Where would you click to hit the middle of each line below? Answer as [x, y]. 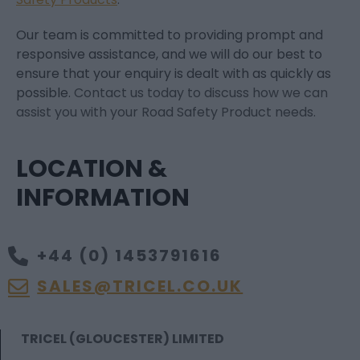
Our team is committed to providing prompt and [170, 35]
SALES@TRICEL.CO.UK [140, 286]
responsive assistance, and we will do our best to [169, 55]
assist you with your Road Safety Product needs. [166, 112]
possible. [45, 93]
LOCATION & [92, 169]
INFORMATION [103, 198]
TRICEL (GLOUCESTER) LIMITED [123, 339]
